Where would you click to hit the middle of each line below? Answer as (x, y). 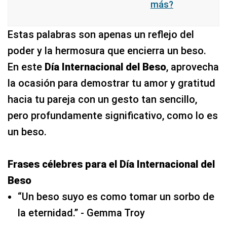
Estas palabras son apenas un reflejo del (101, 34)
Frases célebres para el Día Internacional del (111, 164)
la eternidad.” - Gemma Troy (81, 213)
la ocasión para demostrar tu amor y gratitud (111, 83)
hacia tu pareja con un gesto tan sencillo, (102, 99)
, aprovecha (193, 67)
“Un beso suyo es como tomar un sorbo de (116, 196)
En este (26, 67)
